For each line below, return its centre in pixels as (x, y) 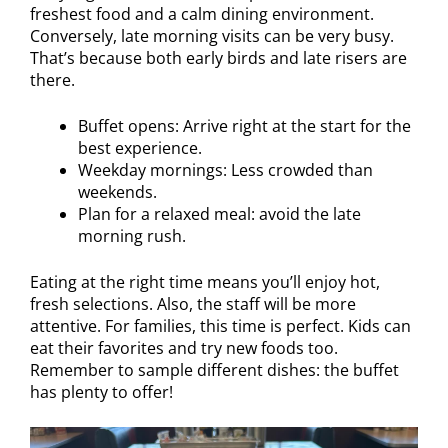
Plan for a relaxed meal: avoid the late (219, 213)
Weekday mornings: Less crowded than (225, 169)
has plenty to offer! (101, 391)
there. (52, 79)
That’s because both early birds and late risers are (218, 57)
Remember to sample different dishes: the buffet (214, 369)
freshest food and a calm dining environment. (202, 13)
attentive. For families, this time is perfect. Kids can (220, 325)
